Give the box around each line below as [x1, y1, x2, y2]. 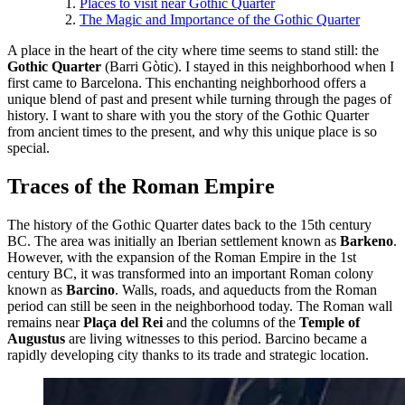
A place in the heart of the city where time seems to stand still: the [7, 42, 379, 58]
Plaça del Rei [83, 314, 163, 330]
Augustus [7, 330, 65, 346]
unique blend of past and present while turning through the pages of [7, 90, 391, 107]
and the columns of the [163, 314, 299, 330]
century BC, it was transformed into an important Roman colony [7, 265, 373, 281]
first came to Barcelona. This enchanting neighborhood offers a [7, 74, 366, 90]
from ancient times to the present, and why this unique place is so [7, 123, 377, 139]
